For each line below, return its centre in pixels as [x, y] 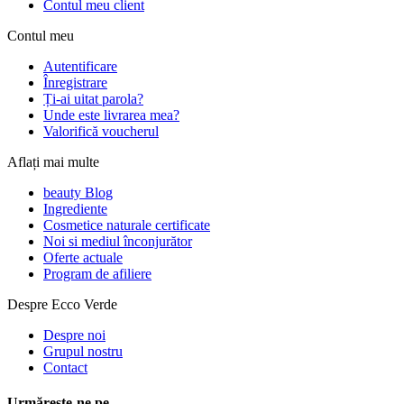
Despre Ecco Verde [62, 304]
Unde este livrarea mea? [111, 115]
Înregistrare [75, 82]
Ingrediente [75, 208]
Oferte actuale [83, 257]
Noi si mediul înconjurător [118, 241]
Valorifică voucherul [101, 131]
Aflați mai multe [53, 161]
